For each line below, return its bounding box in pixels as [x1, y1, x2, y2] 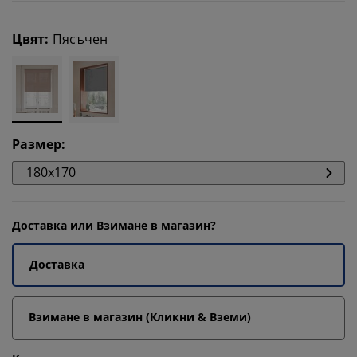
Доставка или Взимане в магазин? [12, 218, 216, 233]
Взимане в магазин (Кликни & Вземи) [29, 309, 251, 324]
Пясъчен [53, 30, 108, 48]
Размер [12, 135, 61, 153]
